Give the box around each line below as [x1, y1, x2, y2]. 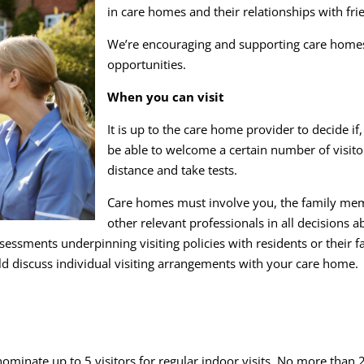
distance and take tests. [107, 161, 238, 178]
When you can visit [107, 88, 225, 105]
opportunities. [107, 55, 187, 72]
